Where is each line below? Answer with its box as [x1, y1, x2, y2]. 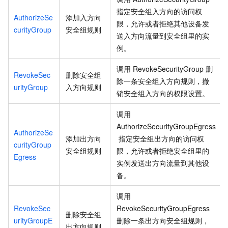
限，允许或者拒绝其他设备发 [117, 18, 209, 29]
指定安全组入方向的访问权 [117, 6, 202, 17]
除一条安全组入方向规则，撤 [117, 76, 209, 87]
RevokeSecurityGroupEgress [117, 203, 210, 214]
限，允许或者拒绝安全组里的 [117, 146, 209, 156]
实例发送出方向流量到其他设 [117, 158, 209, 168]
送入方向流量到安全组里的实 [117, 31, 209, 41]
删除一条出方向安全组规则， [117, 215, 209, 226]
